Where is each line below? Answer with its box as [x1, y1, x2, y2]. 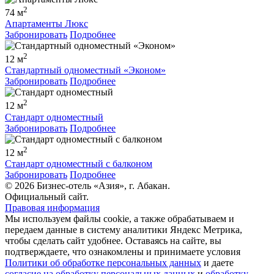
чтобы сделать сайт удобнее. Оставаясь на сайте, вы [5, 235, 221, 246]
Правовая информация [5, 202, 100, 213]
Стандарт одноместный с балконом [5, 158, 152, 169]
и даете [201, 257, 234, 268]
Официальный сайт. [5, 191, 89, 202]
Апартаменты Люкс [5, 18, 88, 29]
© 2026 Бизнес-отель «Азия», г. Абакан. [5, 180, 170, 191]
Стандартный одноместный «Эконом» [5, 65, 166, 76]
